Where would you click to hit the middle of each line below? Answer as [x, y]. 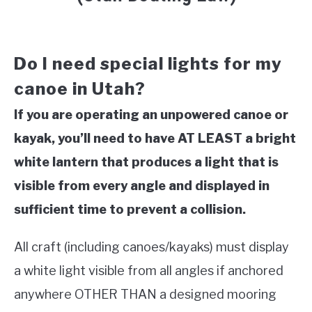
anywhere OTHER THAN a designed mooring [145, 295]
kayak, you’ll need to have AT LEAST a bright [155, 139]
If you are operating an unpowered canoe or [151, 115]
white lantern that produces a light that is [146, 162]
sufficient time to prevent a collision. [130, 210]
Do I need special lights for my [148, 64]
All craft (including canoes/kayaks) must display [151, 247]
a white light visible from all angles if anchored [149, 271]
